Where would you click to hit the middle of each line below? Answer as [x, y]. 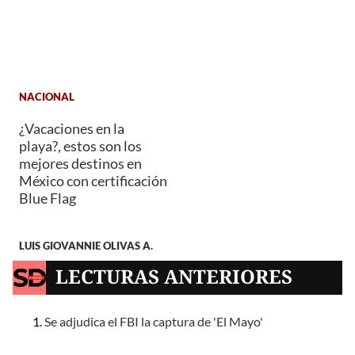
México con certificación [93, 181]
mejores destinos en [80, 164]
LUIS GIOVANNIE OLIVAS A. [86, 245]
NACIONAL [47, 96]
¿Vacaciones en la [72, 129]
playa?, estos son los [80, 146]
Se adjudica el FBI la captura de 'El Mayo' [154, 321]
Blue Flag [48, 198]
